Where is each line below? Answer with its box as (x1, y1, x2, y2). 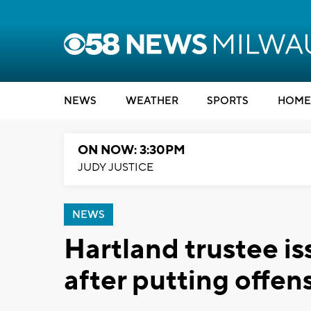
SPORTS (207, 94, 249, 108)
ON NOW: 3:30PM (78, 142, 185, 158)
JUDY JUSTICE (78, 160, 153, 174)
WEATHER (125, 94, 178, 108)
